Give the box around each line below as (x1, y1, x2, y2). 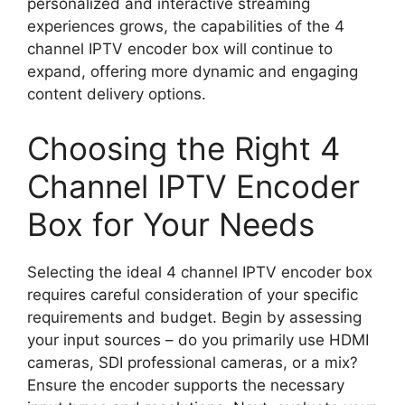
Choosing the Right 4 (27, 128, 340, 167)
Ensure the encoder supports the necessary (27, 375, 344, 394)
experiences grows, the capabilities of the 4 (27, 17, 344, 35)
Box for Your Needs (27, 204, 315, 243)
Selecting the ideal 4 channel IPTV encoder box (27, 262, 372, 281)
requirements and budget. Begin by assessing (27, 307, 362, 326)
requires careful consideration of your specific (27, 285, 358, 304)
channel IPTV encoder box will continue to (27, 40, 333, 58)
